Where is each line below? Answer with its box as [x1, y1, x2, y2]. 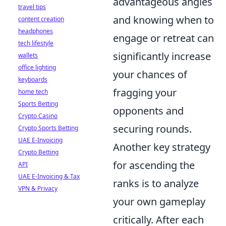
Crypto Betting [18, 148, 59, 156]
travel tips [18, 3, 46, 11]
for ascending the [113, 158, 195, 173]
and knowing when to [113, 13, 214, 27]
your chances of [113, 68, 187, 82]
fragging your [113, 86, 177, 100]
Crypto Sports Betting [18, 124, 78, 132]
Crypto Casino [18, 111, 58, 120]
